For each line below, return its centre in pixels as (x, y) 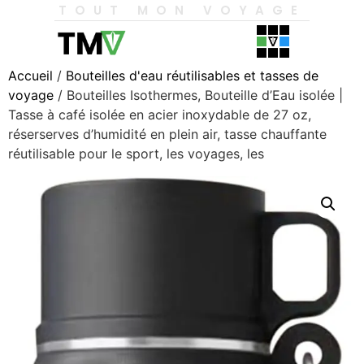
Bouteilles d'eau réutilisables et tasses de (192, 76)
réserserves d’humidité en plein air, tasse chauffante (167, 134)
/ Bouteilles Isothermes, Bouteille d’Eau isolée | (198, 95)
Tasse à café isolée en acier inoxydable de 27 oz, (160, 115)
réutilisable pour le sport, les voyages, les (136, 154)
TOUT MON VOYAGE (182, 10)
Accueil (30, 76)
